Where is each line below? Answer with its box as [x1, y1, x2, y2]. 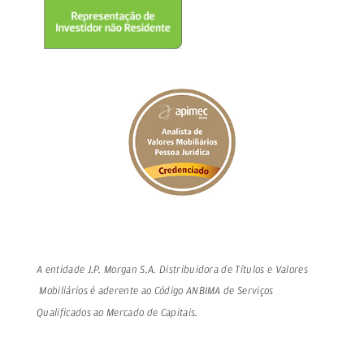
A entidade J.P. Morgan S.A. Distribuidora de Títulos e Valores [37, 265, 308, 275]
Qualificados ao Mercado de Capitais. [37, 308, 198, 318]
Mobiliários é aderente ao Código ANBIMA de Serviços [37, 287, 274, 297]
